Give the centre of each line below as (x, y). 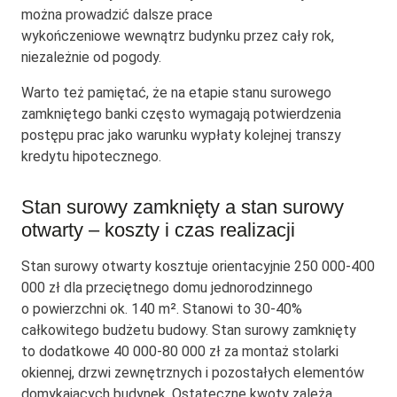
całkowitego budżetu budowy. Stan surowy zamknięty (189, 331)
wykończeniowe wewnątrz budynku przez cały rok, (178, 36)
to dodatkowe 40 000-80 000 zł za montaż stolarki (180, 352)
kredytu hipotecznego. (91, 157)
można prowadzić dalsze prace (117, 15)
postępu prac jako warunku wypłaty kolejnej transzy (181, 136)
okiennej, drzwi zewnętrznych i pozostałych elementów (193, 373)
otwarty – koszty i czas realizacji (158, 230)
